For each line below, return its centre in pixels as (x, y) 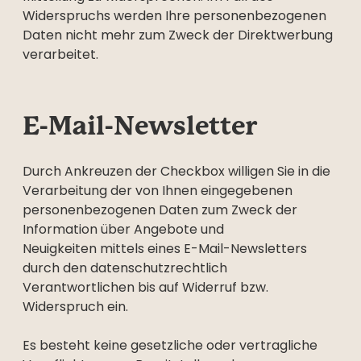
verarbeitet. (60, 54)
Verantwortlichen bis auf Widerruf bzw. (145, 287)
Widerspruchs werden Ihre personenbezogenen (174, 16)
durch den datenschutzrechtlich (125, 268)
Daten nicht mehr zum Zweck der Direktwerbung (178, 35)
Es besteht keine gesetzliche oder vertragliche (170, 345)
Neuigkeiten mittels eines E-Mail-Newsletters (165, 249)
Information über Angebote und (123, 229)
